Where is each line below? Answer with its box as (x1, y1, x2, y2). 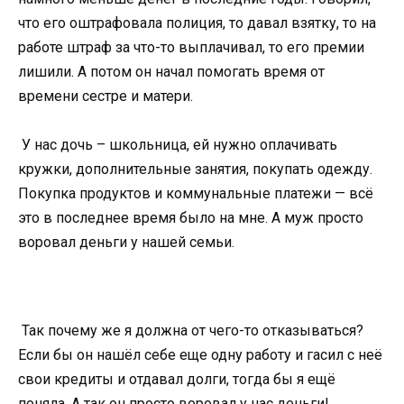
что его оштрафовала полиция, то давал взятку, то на (18, 14, 376, 32)
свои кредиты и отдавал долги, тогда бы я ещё (18, 370, 335, 388)
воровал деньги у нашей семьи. (18, 234, 234, 252)
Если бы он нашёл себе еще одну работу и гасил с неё (18, 345, 382, 363)
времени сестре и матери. (18, 87, 193, 106)
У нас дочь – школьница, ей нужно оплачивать (18, 136, 337, 154)
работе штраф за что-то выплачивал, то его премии (18, 39, 364, 57)
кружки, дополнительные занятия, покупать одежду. (18, 161, 372, 179)
